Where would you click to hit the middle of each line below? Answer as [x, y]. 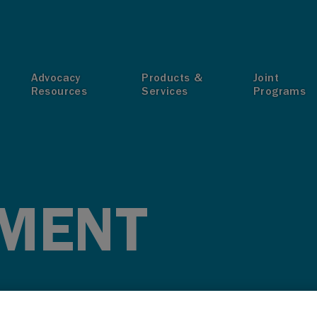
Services [165, 91]
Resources [59, 91]
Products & [172, 78]
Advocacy [56, 78]
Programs [279, 91]
